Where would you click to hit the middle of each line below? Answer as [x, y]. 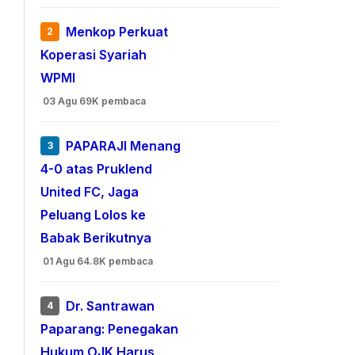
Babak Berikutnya [96, 238]
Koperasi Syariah [94, 55]
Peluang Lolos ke [94, 215]
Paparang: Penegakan [110, 329]
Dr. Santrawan [111, 306]
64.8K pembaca [115, 261]
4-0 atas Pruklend [97, 169]
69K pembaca [113, 101]
